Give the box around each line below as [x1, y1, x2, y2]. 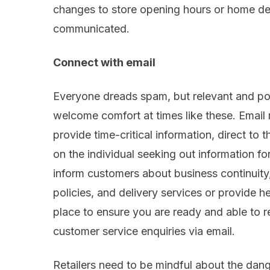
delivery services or [119, 186, 218, 199]
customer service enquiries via [53, 225, 206, 238]
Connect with [53, 56, 126, 69]
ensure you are [96, 206, 173, 219]
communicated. [53, 22, 133, 36]
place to [53, 206, 96, 219]
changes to [53, 3, 111, 16]
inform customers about [53, 167, 174, 180]
